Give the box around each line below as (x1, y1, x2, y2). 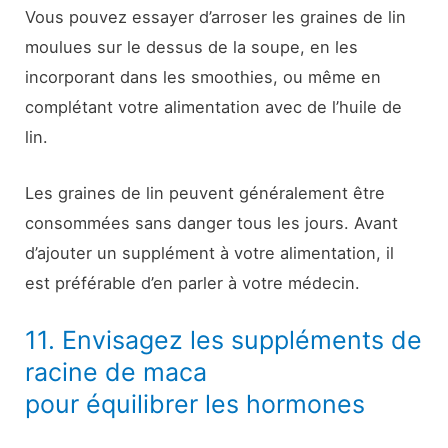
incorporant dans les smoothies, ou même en (25, 66, 382, 87)
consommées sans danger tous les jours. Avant (25, 213, 399, 234)
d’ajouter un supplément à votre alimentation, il (25, 243, 395, 264)
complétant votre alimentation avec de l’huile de (25, 96, 403, 117)
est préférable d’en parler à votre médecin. (25, 273, 361, 294)
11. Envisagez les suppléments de (25, 325, 423, 356)
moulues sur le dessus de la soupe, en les (25, 36, 359, 57)
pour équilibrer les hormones (25, 389, 366, 420)
